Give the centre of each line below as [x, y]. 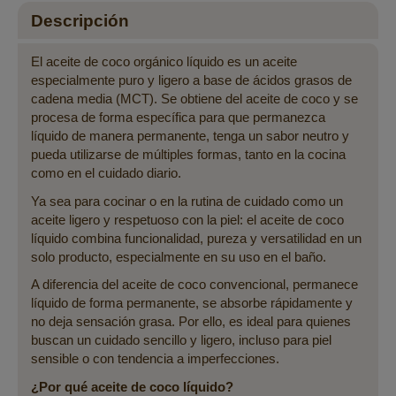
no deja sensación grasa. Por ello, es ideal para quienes [191, 322]
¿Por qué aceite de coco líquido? [132, 386]
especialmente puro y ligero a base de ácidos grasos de [191, 80]
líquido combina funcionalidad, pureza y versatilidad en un [196, 238]
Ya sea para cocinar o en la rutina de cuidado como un [187, 201]
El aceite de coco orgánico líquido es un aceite [164, 62]
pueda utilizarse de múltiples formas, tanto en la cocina [188, 155]
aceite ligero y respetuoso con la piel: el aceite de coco [187, 219]
